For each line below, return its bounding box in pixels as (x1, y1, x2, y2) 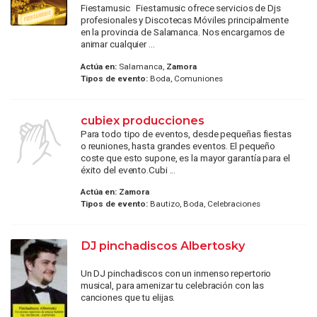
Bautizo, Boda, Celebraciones (147, 199, 260, 209)
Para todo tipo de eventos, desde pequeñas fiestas (80, 127, 292, 139)
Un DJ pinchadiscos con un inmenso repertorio (80, 267, 272, 279)
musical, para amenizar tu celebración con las (80, 279, 265, 292)
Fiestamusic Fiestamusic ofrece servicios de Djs (80, 2, 281, 14)
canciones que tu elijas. (80, 292, 175, 304)
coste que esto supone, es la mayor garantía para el (80, 151, 290, 163)
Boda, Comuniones (147, 73, 223, 83)
